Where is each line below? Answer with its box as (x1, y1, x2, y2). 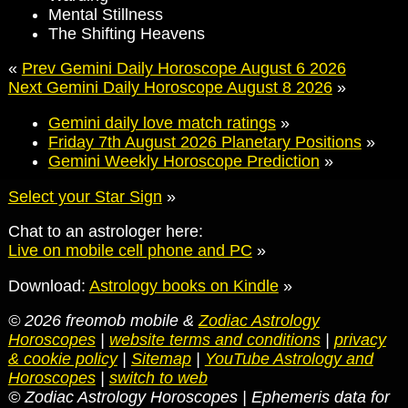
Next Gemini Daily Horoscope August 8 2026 (7, 78, 332, 97)
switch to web (108, 369, 208, 388)
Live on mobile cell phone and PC (7, 241, 252, 260)
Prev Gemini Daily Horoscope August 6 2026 (21, 59, 346, 78)
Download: (7, 276, 89, 295)
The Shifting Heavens (47, 24, 205, 43)
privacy (333, 331, 386, 350)
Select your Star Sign (7, 187, 162, 206)
